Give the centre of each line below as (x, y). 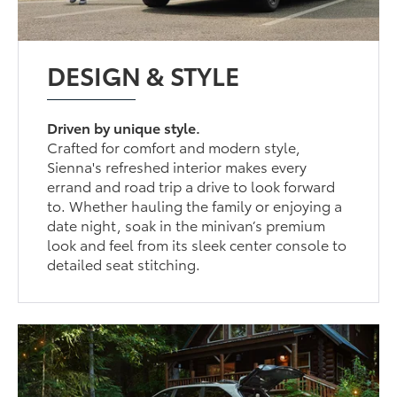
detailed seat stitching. (124, 263)
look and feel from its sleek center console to (197, 244)
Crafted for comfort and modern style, (174, 146)
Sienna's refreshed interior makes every (177, 166)
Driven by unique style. (124, 127)
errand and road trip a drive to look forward (191, 185)
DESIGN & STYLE (144, 74)
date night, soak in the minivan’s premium (187, 224)
